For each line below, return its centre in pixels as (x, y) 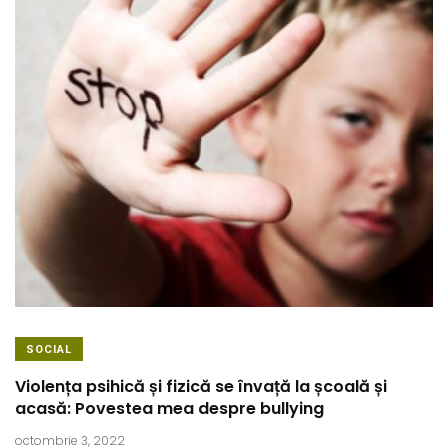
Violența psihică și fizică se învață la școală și (201, 386)
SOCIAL (49, 349)
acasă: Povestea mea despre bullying (169, 408)
